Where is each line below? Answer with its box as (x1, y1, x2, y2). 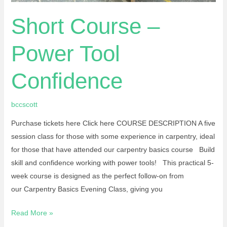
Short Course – (11, 14, 160, 39)
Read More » (11, 209, 53, 217)
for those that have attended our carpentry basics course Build (11, 145, 215, 154)
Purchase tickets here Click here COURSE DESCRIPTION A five (11, 119, 215, 128)
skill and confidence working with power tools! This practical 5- (11, 159, 214, 167)
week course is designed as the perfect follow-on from (11, 172, 184, 180)
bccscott (11, 100, 37, 109)
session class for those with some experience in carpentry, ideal (11, 132, 215, 141)
